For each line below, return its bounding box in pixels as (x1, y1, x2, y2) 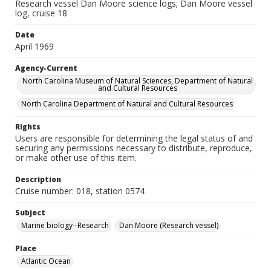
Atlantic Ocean (21, 256, 71, 266)
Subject (15, 207, 45, 218)
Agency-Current (15, 63, 77, 73)
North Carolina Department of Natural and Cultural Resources (21, 99, 233, 109)
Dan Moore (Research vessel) (119, 220, 218, 230)
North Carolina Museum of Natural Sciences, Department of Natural (22, 76, 253, 86)
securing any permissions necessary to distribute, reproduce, (15, 142, 252, 154)
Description (15, 174, 61, 184)
